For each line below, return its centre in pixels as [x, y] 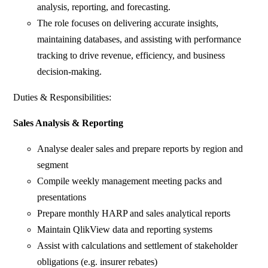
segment [53, 165]
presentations [62, 197]
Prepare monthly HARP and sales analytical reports [134, 214]
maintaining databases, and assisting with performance [139, 39]
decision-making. [70, 72]
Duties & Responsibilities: [63, 98]
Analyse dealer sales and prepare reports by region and [140, 149]
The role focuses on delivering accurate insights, [128, 23]
